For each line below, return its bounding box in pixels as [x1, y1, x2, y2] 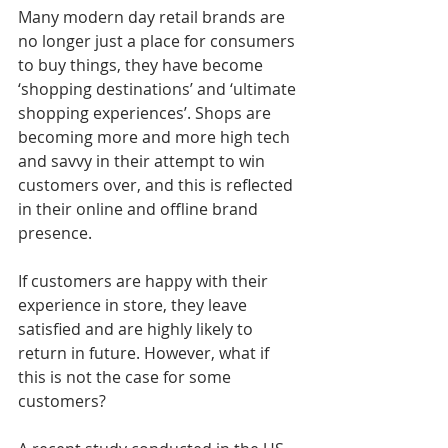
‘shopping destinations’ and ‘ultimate [18, 77, 300, 100]
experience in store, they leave [18, 293, 251, 316]
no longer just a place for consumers [18, 29, 299, 52]
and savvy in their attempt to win [18, 149, 269, 172]
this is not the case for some [18, 365, 235, 388]
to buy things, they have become [18, 53, 267, 76]
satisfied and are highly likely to [18, 317, 257, 340]
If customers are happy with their [18, 269, 272, 292]
